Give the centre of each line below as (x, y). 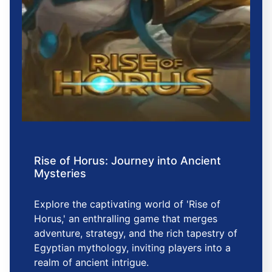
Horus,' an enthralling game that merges (126, 218)
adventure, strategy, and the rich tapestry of (136, 233)
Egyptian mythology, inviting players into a (132, 247)
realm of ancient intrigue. (91, 262)
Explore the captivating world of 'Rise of (127, 204)
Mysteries (60, 173)
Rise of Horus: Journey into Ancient (127, 160)
